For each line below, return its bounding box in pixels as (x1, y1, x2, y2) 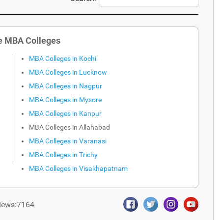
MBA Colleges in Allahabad (29, 123, 110, 131)
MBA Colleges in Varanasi (29, 137, 107, 145)
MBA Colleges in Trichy (29, 150, 98, 159)
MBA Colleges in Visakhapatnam (29, 164, 128, 172)
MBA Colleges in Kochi (29, 54, 96, 62)
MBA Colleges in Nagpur (29, 82, 102, 90)
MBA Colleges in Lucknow (29, 68, 107, 76)
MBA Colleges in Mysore (29, 95, 102, 104)
